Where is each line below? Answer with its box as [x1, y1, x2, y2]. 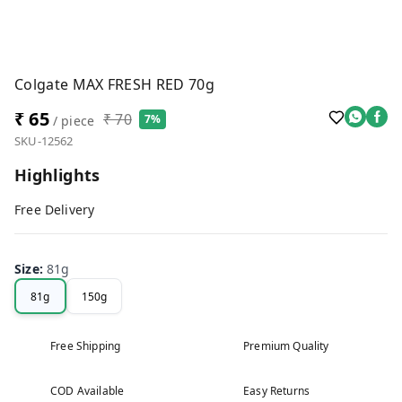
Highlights [14, 164, 100, 186]
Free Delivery [14, 201, 95, 218]
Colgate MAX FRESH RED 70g [14, 74, 214, 94]
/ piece [48, 112, 95, 129]
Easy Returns [243, 383, 310, 398]
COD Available [50, 383, 125, 398]
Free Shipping [50, 338, 121, 354]
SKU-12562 [14, 133, 74, 149]
